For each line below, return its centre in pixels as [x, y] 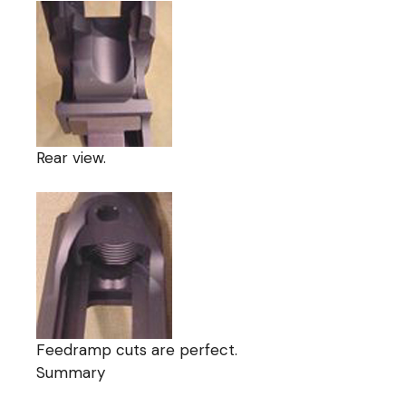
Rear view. [72, 157]
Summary [71, 372]
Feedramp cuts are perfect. [137, 349]
